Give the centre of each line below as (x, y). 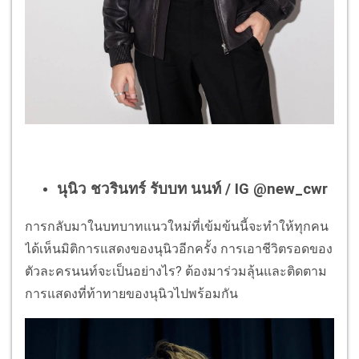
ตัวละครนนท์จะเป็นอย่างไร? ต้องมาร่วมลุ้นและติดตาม (176, 271)
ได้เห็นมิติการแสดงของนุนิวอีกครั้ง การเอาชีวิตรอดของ (179, 248)
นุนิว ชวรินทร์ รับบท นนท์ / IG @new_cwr (192, 189)
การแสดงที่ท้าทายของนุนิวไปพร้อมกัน (131, 293)
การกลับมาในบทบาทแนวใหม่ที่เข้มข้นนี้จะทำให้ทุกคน (177, 226)
